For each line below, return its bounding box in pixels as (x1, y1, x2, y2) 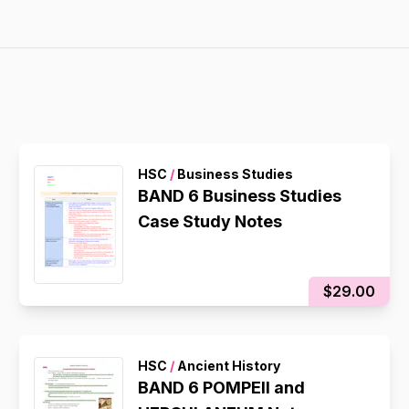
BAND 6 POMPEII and (138, 378, 306, 397)
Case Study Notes (138, 212, 283, 231)
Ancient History (174, 358, 281, 373)
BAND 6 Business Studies (138, 186, 342, 205)
